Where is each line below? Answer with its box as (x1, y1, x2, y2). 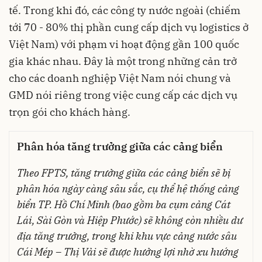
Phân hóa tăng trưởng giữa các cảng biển (16, 139, 223, 153)
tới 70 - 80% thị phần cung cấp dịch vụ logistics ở (9, 20, 249, 34)
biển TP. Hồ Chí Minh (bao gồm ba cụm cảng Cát (16, 197, 230, 211)
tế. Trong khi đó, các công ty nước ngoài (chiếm (9, 3, 240, 17)
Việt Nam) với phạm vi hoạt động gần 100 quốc (9, 37, 239, 51)
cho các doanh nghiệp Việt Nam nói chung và (9, 71, 231, 85)
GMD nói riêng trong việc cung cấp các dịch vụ (9, 88, 237, 102)
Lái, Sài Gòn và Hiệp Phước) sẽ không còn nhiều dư (16, 213, 243, 227)
